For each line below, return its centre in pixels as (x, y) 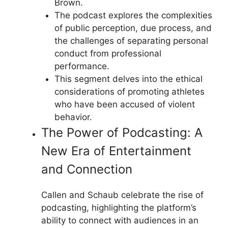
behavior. (73, 117)
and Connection (87, 169)
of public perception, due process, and (133, 28)
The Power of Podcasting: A (122, 132)
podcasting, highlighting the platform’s (119, 207)
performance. (82, 66)
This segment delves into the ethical (128, 79)
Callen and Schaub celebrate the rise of (122, 195)
